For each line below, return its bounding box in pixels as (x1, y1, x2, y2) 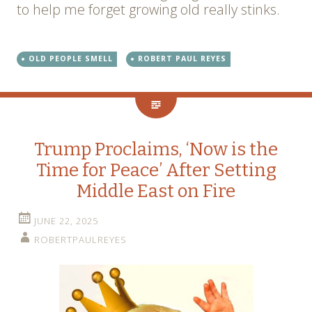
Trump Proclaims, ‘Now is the (34, 139, 278, 161)
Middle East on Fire (77, 180, 235, 203)
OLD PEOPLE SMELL (29, 54, 113, 64)
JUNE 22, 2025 (34, 214, 98, 228)
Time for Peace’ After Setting (36, 159, 276, 182)
